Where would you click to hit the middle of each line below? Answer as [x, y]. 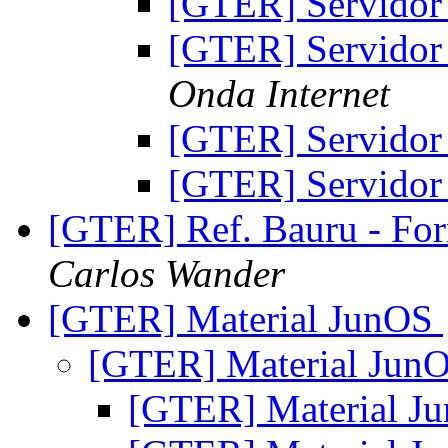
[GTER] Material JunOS [245, 319]
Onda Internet [279, 94]
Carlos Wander [166, 274]
